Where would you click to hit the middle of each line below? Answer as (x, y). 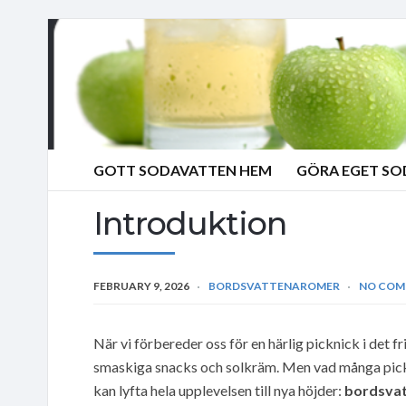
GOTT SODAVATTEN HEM (183, 170)
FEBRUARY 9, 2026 (141, 285)
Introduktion (190, 223)
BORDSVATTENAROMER (274, 285)
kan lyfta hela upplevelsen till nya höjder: (219, 390)
